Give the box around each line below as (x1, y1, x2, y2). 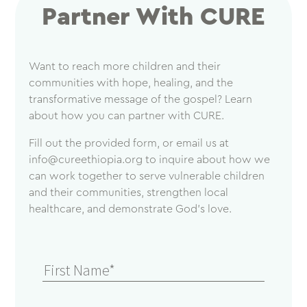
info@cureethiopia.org (29, 154, 143, 166)
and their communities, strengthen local (29, 187, 229, 199)
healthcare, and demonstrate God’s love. (29, 204, 232, 215)
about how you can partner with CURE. (29, 110, 225, 122)
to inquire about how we (143, 154, 271, 166)
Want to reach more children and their (29, 61, 221, 73)
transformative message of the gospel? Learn (29, 94, 253, 106)
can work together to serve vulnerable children (29, 171, 265, 182)
